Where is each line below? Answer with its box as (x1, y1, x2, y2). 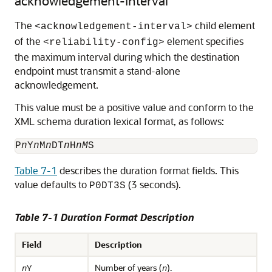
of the (15, 35, 43, 47)
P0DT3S (89, 180, 126, 191)
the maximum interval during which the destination (15, 50, 240, 63)
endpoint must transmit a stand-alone (15, 64, 180, 77)
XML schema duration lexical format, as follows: (15, 115, 224, 127)
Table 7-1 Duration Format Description (15, 211, 194, 223)
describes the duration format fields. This (57, 164, 239, 177)
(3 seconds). (126, 178, 181, 191)
